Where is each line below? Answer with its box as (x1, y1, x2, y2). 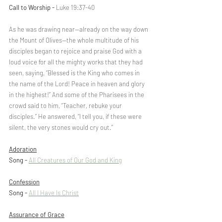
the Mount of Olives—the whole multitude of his (9, 36, 140, 44)
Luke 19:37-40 (56, 3, 95, 11)
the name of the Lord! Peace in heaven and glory (9, 80, 146, 88)
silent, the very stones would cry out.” (9, 123, 113, 131)
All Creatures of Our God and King (29, 156, 122, 164)
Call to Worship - (9, 3, 56, 11)
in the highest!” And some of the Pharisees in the (9, 91, 146, 99)
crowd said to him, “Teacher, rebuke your (9, 102, 123, 110)
